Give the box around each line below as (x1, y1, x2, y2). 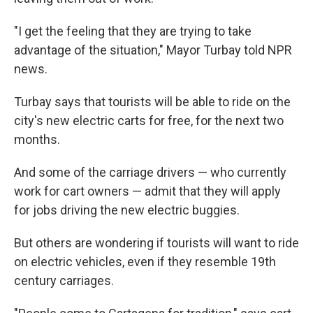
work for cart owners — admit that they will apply (14, 184, 281, 198)
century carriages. (14, 273, 114, 288)
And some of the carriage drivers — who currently (14, 165, 286, 180)
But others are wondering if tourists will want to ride (14, 235, 299, 250)
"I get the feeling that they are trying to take (14, 24, 252, 38)
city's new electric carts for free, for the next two (14, 113, 284, 128)
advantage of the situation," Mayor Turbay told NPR (14, 43, 292, 57)
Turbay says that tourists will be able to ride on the (14, 94, 291, 109)
